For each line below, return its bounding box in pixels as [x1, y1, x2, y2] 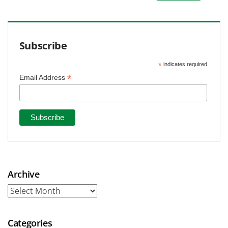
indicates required [161, 61, 207, 68]
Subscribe [19, 39, 67, 53]
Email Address [19, 73, 67, 82]
